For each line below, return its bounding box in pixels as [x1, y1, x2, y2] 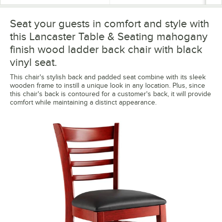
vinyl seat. [10, 55, 57, 68]
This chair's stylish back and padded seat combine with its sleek [10, 73, 206, 81]
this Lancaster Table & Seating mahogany [10, 30, 208, 43]
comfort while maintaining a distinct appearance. [10, 98, 157, 106]
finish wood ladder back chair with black [10, 43, 202, 55]
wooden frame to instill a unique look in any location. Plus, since [10, 81, 205, 89]
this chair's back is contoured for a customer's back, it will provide [10, 90, 211, 98]
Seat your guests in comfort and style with [10, 17, 209, 30]
